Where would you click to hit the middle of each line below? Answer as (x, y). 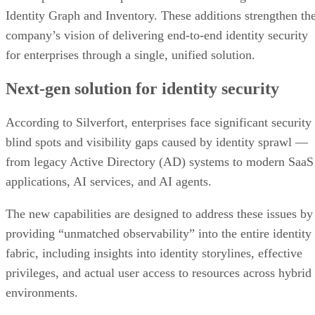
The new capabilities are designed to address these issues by (159, 213)
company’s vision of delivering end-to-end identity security (157, 35)
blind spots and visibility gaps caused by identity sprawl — (157, 142)
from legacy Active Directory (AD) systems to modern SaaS (160, 161)
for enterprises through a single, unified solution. (130, 54)
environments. (42, 292)
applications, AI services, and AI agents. (110, 181)
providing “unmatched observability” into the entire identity (159, 233)
